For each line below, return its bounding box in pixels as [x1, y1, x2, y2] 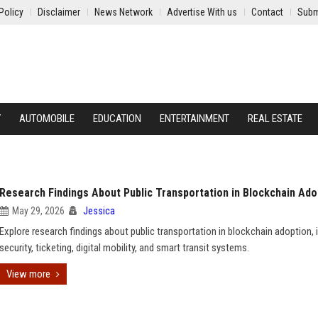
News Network [94, 6, 153, 18]
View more [6, 268, 50, 280]
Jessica [83, 205, 115, 216]
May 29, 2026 [12, 205, 65, 216]
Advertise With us [167, 6, 237, 18]
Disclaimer [38, 6, 80, 18]
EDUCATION [93, 112, 141, 125]
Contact [251, 6, 283, 18]
